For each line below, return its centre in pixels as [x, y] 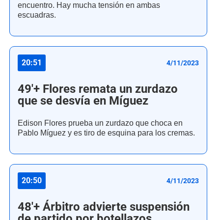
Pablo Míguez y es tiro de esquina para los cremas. [106, 133]
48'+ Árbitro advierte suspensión [104, 207]
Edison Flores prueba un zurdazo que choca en [100, 123]
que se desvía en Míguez [83, 101]
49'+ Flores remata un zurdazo [98, 89]
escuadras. [37, 15]
